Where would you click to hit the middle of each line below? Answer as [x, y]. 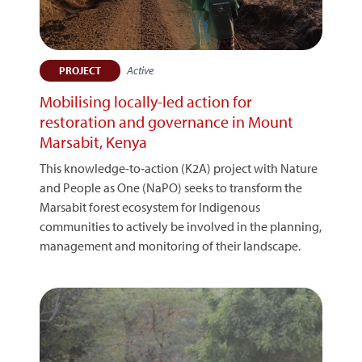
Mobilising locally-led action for [146, 101]
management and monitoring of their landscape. [170, 246]
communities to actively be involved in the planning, [181, 226]
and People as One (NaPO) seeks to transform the [171, 187]
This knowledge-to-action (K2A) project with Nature [179, 168]
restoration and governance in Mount [166, 122]
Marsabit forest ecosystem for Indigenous [150, 207]
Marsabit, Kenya [93, 142]
